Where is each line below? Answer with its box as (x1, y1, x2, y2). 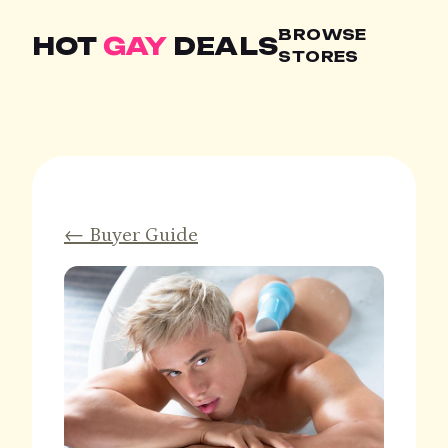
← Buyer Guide (64, 224, 198, 246)
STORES (278, 47, 359, 66)
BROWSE (278, 25, 367, 44)
